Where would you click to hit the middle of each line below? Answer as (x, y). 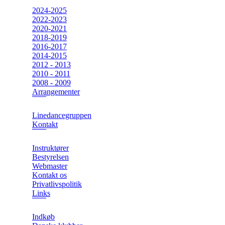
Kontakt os (49, 175)
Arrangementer (56, 91)
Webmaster (50, 166)
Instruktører (50, 148)
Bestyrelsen (50, 157)
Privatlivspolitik (57, 184)
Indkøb (43, 216)
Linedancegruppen (62, 115)
